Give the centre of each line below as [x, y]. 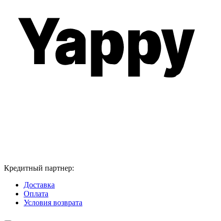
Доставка [39, 185]
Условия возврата [53, 203]
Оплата [36, 194]
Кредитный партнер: [39, 168]
